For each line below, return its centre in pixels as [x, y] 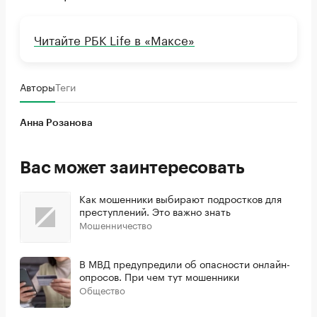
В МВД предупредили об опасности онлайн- [185, 263]
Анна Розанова [56, 123]
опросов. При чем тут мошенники [159, 276]
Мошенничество [116, 224]
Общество [102, 289]
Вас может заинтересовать [132, 168]
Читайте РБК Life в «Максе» [114, 39]
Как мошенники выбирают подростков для [180, 198]
